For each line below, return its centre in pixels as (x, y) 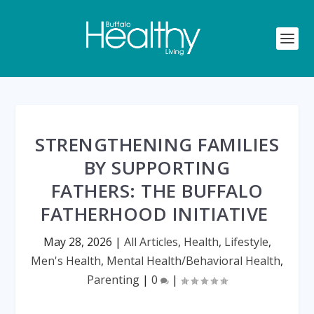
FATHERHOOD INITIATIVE (157, 214)
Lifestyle (246, 242)
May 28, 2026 (77, 242)
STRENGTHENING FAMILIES (157, 144)
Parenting (113, 280)
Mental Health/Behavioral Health (193, 261)
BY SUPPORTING (157, 168)
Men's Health (66, 261)
